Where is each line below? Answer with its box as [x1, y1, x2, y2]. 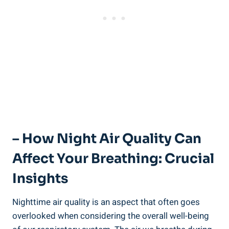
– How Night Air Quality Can [12, 130, 201, 147]
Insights [12, 170, 68, 187]
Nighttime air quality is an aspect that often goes [12, 195, 200, 209]
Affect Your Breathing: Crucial [12, 150, 214, 167]
